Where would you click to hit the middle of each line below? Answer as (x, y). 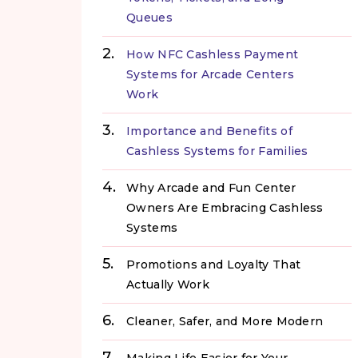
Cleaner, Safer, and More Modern (225, 322)
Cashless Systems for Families (217, 151)
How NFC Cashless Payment (213, 55)
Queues (149, 18)
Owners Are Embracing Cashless (225, 208)
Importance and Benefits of (209, 131)
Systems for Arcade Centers (210, 75)
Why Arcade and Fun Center (211, 188)
